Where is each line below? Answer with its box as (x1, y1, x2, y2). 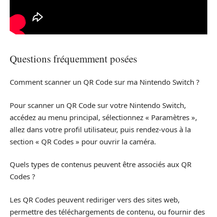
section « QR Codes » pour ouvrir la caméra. (10, 136, 156, 146)
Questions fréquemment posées (10, 51, 137, 65)
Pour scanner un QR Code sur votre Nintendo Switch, (10, 100, 186, 110)
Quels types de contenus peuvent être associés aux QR (10, 159, 191, 170)
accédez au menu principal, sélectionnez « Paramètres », (10, 112, 197, 122)
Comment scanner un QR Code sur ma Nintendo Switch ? (10, 77, 200, 87)
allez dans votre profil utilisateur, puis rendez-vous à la (10, 124, 191, 134)
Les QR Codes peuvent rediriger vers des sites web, (10, 194, 180, 204)
